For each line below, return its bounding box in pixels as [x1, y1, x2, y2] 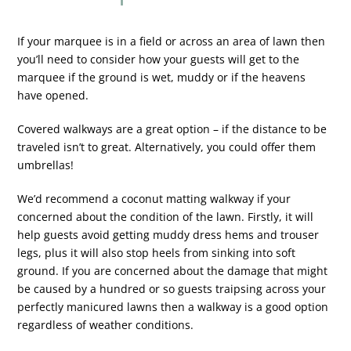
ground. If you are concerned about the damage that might [17, 263, 328, 279]
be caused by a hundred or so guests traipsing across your [17, 281, 327, 297]
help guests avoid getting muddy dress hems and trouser [17, 227, 320, 243]
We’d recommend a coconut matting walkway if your [17, 191, 291, 207]
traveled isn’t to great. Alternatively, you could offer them [17, 139, 317, 155]
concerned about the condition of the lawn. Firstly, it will [17, 209, 314, 225]
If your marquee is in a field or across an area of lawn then [17, 34, 326, 49]
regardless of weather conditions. [17, 317, 194, 333]
